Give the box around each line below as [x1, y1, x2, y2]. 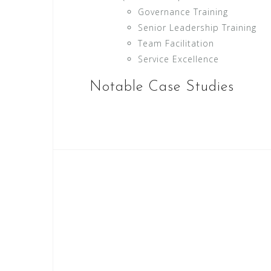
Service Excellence [138, 53, 219, 65]
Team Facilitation [138, 37, 214, 49]
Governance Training [138, 5, 228, 18]
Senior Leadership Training [138, 21, 256, 33]
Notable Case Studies [90, 79, 234, 94]
